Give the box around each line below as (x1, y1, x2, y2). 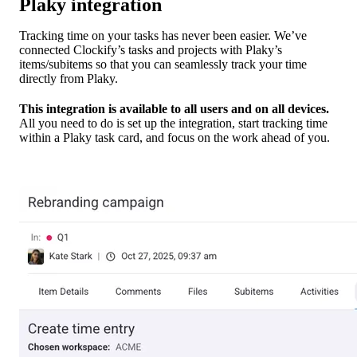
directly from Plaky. (19, 72, 118, 86)
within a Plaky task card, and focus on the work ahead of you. (19, 131, 330, 145)
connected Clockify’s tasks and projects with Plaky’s (19, 43, 282, 57)
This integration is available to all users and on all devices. (19, 102, 329, 116)
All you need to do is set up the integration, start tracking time (19, 116, 328, 131)
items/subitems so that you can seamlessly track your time (19, 57, 307, 72)
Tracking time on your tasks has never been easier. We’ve (19, 29, 307, 43)
